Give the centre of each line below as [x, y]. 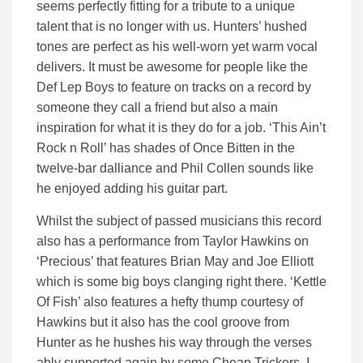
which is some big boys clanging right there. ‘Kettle [181, 282]
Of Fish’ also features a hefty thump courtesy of [170, 302]
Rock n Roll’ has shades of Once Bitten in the [166, 148]
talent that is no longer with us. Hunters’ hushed [172, 27]
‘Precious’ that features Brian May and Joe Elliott [175, 262]
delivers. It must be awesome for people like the [172, 67]
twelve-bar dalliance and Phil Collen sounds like [175, 169]
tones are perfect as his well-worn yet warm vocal [177, 47]
